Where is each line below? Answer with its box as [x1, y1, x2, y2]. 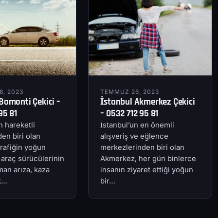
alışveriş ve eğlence [100, 131, 169, 141]
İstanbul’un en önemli [100, 120, 175, 129]
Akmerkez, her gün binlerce [100, 154, 197, 163]
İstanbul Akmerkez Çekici [100, 95, 195, 108]
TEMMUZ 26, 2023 [100, 88, 159, 95]
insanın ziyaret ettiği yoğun [100, 165, 194, 174]
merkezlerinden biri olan [100, 143, 185, 152]
